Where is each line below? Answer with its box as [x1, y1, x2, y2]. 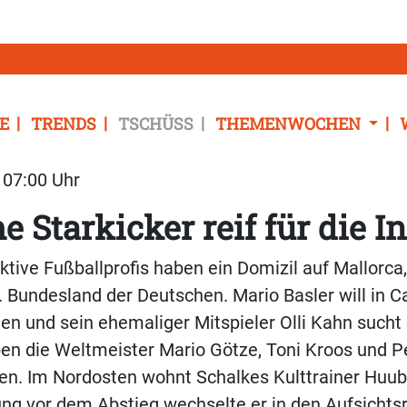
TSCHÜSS [118, 113, 194, 135]
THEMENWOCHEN [215, 113, 364, 135]
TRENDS [31, 113, 96, 135]
